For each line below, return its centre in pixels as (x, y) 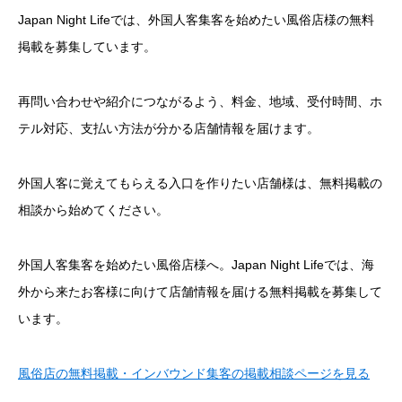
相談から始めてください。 (93, 210)
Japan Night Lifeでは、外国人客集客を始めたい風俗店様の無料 (196, 20)
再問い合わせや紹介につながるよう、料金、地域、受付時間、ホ (200, 102)
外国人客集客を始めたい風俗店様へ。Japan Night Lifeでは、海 (196, 264)
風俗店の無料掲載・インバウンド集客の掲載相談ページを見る (194, 373)
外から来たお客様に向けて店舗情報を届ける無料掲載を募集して (200, 291)
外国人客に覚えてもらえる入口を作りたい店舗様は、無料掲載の (200, 183)
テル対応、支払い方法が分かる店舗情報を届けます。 (169, 129)
